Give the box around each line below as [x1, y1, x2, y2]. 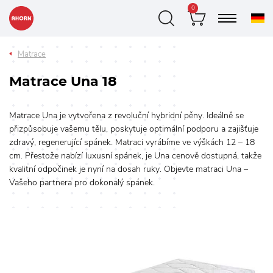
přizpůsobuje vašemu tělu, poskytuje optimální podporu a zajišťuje [9, 123, 258, 135]
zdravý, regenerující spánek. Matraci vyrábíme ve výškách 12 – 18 [9, 136, 255, 148]
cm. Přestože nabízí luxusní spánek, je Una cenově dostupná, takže [9, 150, 261, 161]
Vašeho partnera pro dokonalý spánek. [9, 177, 155, 188]
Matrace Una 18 [9, 73, 117, 90]
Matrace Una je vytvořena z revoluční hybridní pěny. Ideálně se [9, 110, 244, 121]
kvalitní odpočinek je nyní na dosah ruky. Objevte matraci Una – [9, 163, 248, 175]
